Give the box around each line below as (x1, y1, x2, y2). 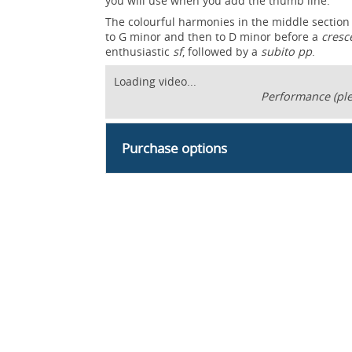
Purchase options (122, 138, 228, 157)
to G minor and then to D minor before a (105, 28, 322, 44)
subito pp (261, 43, 313, 59)
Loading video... (114, 73, 197, 89)
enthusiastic (105, 43, 174, 59)
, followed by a (182, 43, 262, 59)
